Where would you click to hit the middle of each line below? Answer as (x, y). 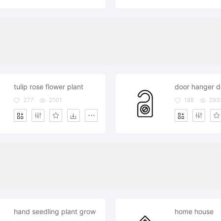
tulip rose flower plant (49, 87)
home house (194, 211)
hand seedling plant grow (55, 211)
